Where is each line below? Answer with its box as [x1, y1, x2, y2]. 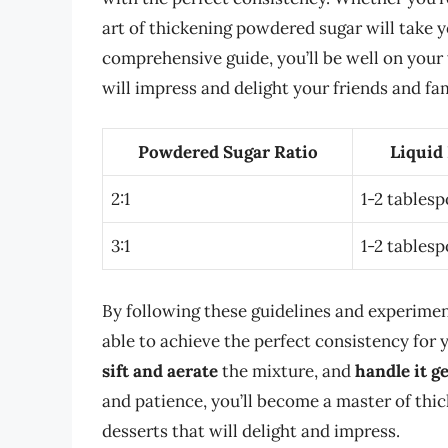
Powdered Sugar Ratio [137, 141, 318, 164]
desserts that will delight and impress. [102, 419, 400, 442]
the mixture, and [218, 359, 355, 382]
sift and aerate [102, 359, 218, 382]
